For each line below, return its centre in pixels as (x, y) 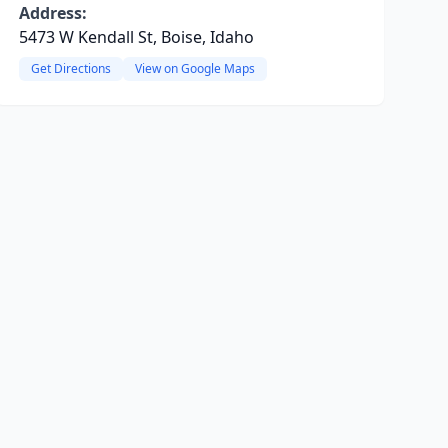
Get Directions (70, 68)
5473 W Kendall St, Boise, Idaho (136, 37)
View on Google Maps (194, 68)
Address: (52, 13)
